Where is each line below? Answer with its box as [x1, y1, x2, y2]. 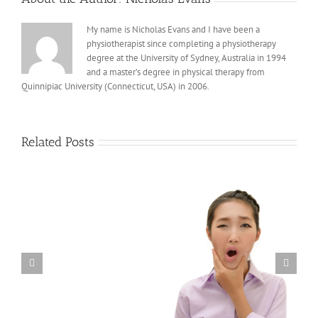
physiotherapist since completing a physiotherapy [87, 37, 276, 50]
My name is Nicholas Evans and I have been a [87, 23, 260, 35]
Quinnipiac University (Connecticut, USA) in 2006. [21, 79, 209, 92]
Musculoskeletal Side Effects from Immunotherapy [89, 226, 292, 237]
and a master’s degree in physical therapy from [87, 65, 265, 78]
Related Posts [21, 133, 94, 150]
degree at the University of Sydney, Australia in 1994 [87, 51, 286, 64]
